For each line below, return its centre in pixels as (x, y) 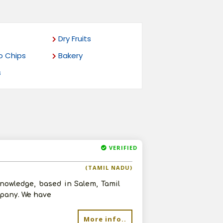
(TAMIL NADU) (109, 167)
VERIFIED (122, 148)
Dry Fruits (74, 39)
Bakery (70, 56)
